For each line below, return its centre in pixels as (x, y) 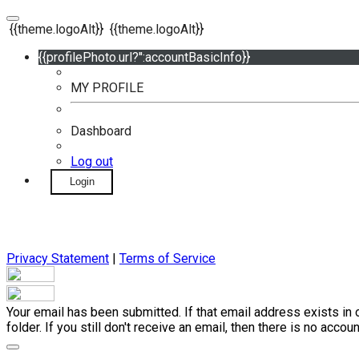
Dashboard (101, 131)
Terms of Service (167, 258)
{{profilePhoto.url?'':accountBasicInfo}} (144, 57)
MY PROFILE (107, 88)
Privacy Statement (58, 258)
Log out (92, 161)
